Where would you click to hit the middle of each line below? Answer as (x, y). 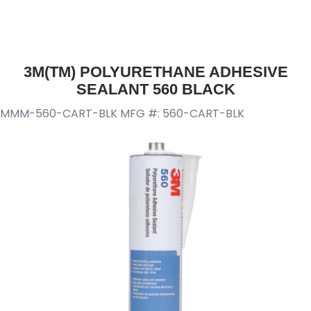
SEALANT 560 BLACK (155, 89)
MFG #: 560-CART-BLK (182, 114)
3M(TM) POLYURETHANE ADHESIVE (155, 72)
